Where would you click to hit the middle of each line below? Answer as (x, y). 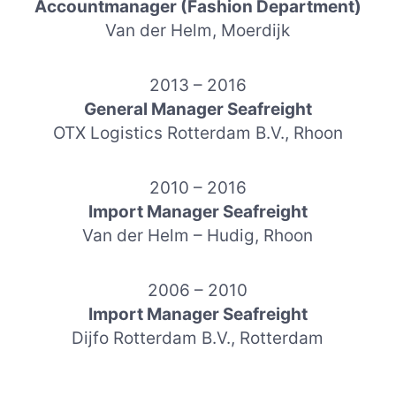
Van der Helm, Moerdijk (198, 30)
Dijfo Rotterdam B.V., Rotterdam (198, 338)
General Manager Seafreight (198, 109)
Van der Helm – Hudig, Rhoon (198, 235)
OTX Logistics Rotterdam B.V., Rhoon (198, 133)
